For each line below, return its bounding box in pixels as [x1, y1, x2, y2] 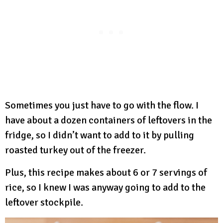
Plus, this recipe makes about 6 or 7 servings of [5, 166, 207, 179]
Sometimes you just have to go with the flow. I [5, 99, 199, 112]
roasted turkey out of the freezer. [5, 144, 146, 157]
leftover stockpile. [5, 196, 83, 209]
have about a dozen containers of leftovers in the [5, 114, 212, 127]
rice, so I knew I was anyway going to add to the [5, 181, 206, 194]
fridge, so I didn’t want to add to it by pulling [5, 129, 194, 142]
